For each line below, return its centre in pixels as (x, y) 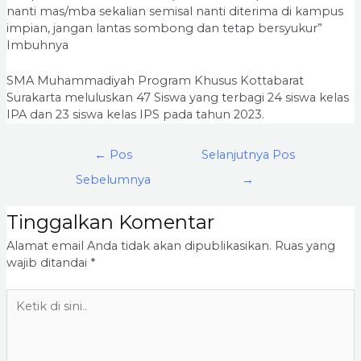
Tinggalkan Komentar (110, 222)
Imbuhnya (37, 45)
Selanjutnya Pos (248, 154)
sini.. (17, 330)
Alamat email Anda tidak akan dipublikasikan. (139, 245)
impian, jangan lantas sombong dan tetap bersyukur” (164, 28)
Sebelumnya (113, 179)
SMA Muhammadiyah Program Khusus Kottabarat (155, 80)
